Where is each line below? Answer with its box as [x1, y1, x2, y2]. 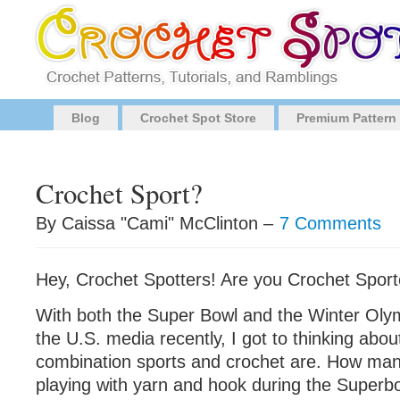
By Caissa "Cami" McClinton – [36, 213, 279, 233]
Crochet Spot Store [140, 111, 256, 125]
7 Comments [279, 213, 381, 233]
